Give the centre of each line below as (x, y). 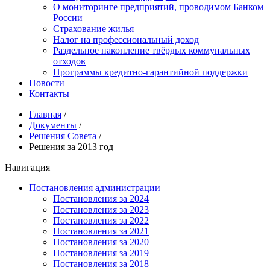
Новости (47, 83)
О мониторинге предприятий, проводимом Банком (158, 7)
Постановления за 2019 (101, 253)
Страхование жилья (93, 29)
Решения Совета (63, 136)
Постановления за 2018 (101, 264)
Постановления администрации (95, 188)
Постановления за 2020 (101, 242)
